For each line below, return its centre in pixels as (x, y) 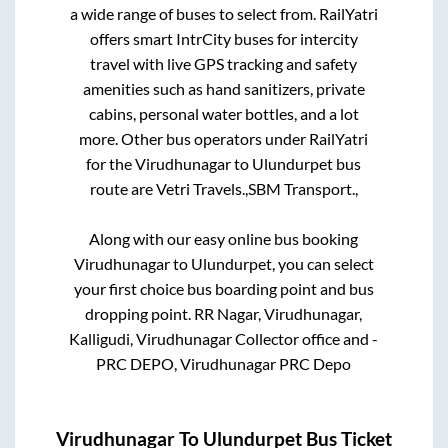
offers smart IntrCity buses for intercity (223, 38)
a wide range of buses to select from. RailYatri (223, 13)
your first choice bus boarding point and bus (223, 288)
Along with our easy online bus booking (224, 238)
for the (111, 163)
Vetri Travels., (201, 188)
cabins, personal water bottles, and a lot (223, 113)
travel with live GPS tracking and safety (224, 63)
